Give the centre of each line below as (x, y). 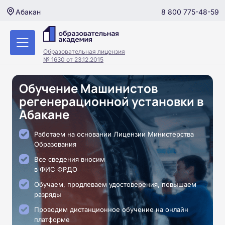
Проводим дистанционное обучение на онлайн (111, 209)
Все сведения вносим (70, 159)
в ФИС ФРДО (56, 169)
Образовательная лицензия (84, 51)
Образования (55, 144)
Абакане (44, 114)
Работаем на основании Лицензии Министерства (114, 134)
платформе (52, 219)
